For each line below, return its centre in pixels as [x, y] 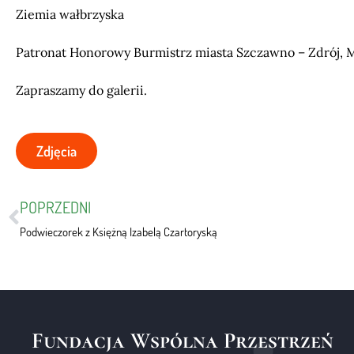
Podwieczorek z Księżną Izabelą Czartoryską [119, 232]
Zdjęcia [56, 151]
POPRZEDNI [55, 207]
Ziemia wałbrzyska [70, 14]
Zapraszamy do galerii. [81, 90]
